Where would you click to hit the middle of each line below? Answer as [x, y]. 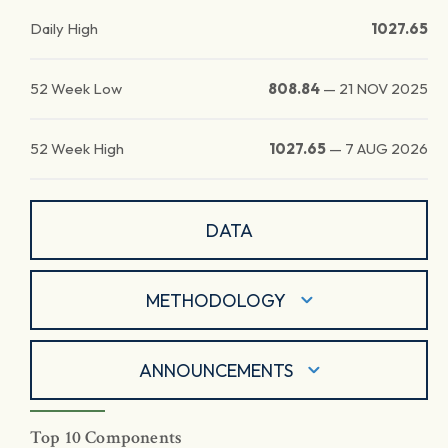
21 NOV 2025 [383, 88]
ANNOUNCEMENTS [215, 370]
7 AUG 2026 [386, 148]
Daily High [64, 28]
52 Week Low [76, 88]
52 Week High [77, 148]
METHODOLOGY [215, 300]
